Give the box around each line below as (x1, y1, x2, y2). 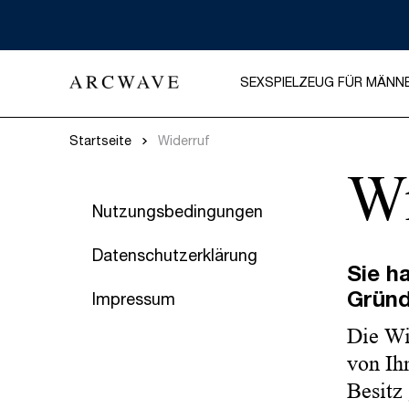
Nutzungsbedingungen (92, 205, 263, 222)
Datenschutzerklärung (92, 249, 257, 266)
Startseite (69, 136, 131, 149)
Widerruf (158, 136, 210, 149)
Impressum (92, 293, 175, 309)
